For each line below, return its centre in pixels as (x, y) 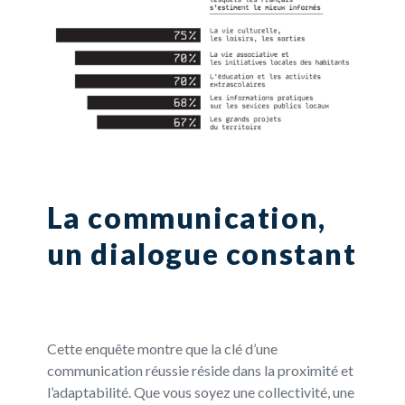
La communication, (186, 217)
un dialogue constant (202, 253)
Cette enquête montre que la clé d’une (162, 348)
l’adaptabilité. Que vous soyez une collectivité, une (200, 391)
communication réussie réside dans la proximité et (200, 370)
